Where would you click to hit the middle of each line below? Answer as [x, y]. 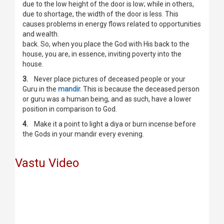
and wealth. [41, 34]
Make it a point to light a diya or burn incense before [113, 124]
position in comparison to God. [70, 109]
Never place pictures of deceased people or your [108, 79]
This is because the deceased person [140, 89]
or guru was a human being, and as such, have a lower [107, 99]
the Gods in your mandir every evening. [83, 134]
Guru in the [40, 89]
